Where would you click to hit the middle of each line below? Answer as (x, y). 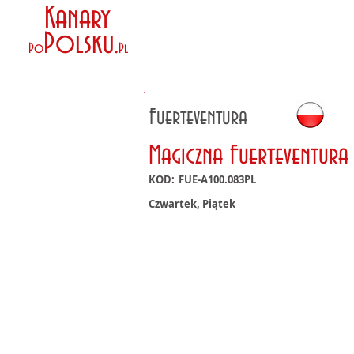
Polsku (79, 45)
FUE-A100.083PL (217, 179)
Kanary (74, 19)
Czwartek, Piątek (192, 204)
